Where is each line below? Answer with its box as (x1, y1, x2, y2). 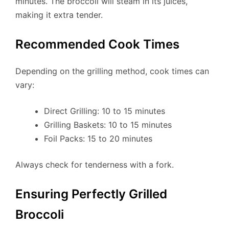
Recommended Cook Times (15, 36, 179, 52)
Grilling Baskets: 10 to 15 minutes (44, 120, 172, 130)
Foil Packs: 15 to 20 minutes (44, 133, 152, 144)
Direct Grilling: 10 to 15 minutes (44, 106, 165, 117)
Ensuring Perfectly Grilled (15, 187, 167, 202)
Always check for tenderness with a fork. (15, 159, 174, 170)
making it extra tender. (15, 9, 103, 20)
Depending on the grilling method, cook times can (15, 66, 209, 77)
